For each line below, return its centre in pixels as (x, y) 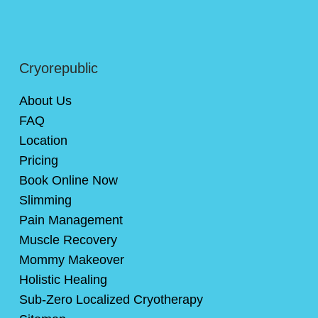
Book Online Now (68, 180)
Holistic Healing (63, 279)
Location (43, 140)
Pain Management (71, 220)
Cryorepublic (58, 68)
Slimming (45, 200)
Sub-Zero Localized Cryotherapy (111, 299)
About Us (45, 100)
